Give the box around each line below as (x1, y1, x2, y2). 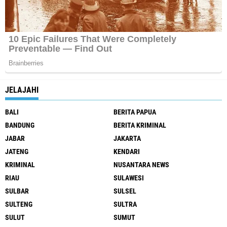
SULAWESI (113, 174, 144, 182)
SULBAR (5, 187, 29, 196)
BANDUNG (5, 121, 34, 130)
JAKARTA (113, 134, 141, 143)
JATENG (5, 147, 28, 156)
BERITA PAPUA (113, 108, 156, 117)
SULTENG (5, 200, 32, 209)
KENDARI (113, 147, 140, 156)
